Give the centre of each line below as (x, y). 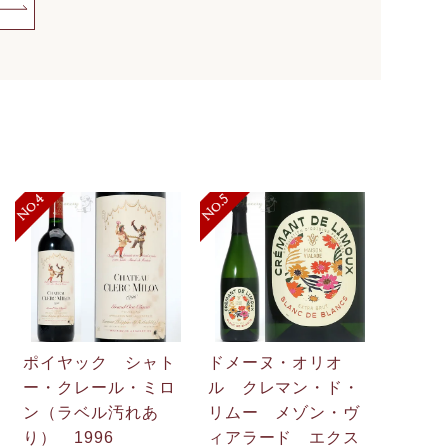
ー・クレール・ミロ (99, 387)
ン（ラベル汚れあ (91, 412)
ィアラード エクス (284, 437)
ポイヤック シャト (99, 362)
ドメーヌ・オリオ (275, 362)
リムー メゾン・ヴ (284, 412)
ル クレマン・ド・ (284, 387)
